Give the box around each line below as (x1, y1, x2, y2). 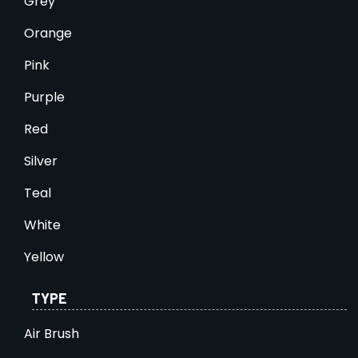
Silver (24, 151, 58, 170)
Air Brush (24, 324, 79, 343)
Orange (24, 23, 72, 42)
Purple (24, 87, 65, 106)
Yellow (24, 247, 64, 266)
